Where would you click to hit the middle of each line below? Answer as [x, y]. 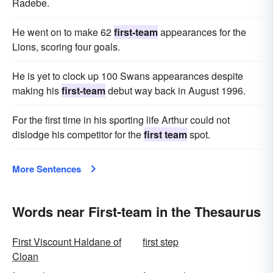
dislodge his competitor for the [78, 134]
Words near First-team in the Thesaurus [136, 211]
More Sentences [47, 169]
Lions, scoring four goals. [66, 47]
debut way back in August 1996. [175, 90]
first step [161, 242]
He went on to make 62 [63, 32]
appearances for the [202, 32]
